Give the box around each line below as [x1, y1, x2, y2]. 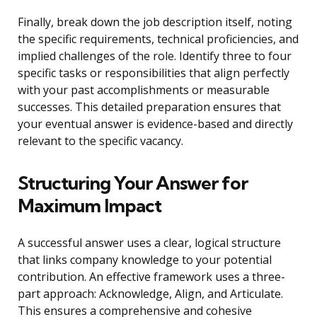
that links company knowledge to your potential [18, 252, 272, 268]
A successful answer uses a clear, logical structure [18, 235, 281, 251]
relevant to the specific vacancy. [18, 133, 183, 149]
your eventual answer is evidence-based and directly [18, 116, 293, 132]
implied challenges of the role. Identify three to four [18, 48, 292, 64]
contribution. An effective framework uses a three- [18, 269, 285, 285]
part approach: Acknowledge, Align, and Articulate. [18, 286, 283, 302]
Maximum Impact [18, 194, 161, 218]
